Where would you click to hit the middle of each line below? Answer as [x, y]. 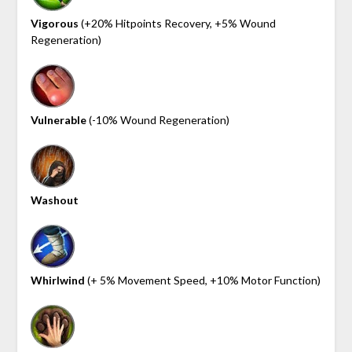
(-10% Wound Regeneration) [158, 119]
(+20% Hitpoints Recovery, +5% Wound [177, 23]
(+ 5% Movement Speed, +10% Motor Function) [202, 280]
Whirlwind [57, 280]
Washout [54, 200]
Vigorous [54, 23]
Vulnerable [58, 119]
